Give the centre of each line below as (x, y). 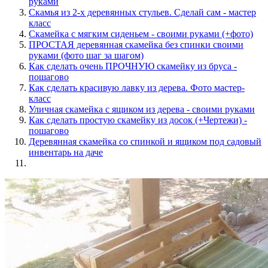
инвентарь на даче (66, 152)
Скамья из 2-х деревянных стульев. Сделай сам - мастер (142, 12)
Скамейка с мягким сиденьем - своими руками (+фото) (141, 33)
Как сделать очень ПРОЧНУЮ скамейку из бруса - (133, 66)
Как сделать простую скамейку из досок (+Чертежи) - (138, 120)
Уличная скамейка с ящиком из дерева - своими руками (142, 109)
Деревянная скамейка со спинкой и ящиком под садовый (145, 141)
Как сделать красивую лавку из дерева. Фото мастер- (137, 87)
